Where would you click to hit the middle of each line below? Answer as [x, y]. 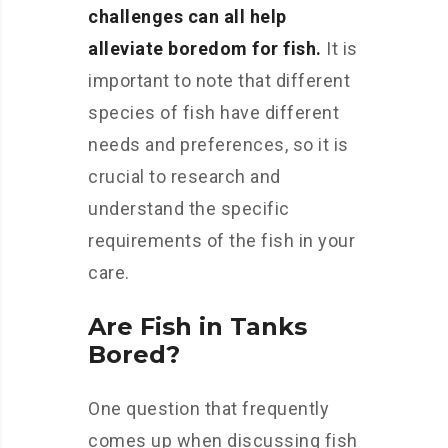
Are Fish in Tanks [197, 326]
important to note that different [219, 80]
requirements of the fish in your [221, 240]
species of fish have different [213, 112]
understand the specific [189, 208]
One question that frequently [208, 408]
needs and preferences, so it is [218, 144]
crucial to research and [184, 176]
